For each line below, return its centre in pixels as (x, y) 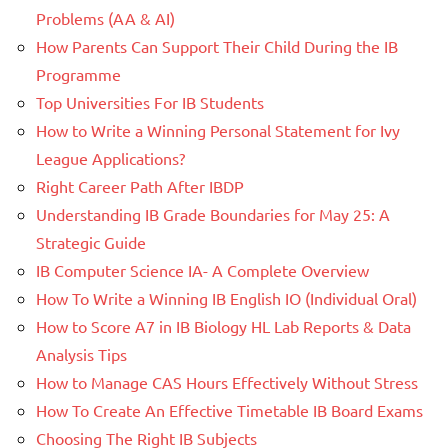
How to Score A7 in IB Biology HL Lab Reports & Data (223, 326)
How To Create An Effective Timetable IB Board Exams (229, 410)
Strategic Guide (91, 242)
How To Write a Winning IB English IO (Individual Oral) (226, 298)
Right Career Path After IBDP (140, 186)
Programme (78, 74)
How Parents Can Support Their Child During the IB (217, 46)
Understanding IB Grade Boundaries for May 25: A (213, 214)
